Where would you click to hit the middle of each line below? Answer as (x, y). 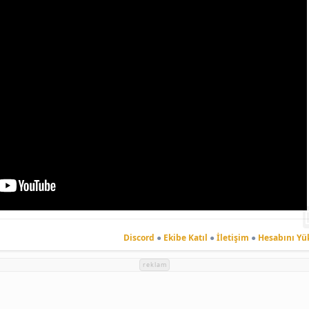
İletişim (232, 237)
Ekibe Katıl (185, 237)
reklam (154, 265)
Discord (139, 237)
